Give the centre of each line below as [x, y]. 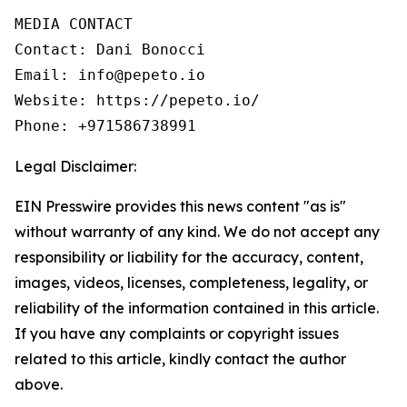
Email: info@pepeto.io [110, 75]
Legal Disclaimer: [75, 167]
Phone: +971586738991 [105, 126]
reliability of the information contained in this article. [197, 308]
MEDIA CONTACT [74, 25]
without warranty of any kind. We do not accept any [197, 232]
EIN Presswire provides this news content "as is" [180, 207]
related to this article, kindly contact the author [180, 359]
